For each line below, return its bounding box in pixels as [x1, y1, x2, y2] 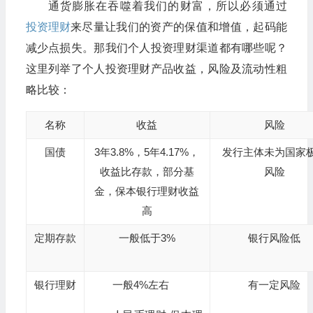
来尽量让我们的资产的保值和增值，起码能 [70, 20, 287, 33]
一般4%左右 [112, 278, 169, 291]
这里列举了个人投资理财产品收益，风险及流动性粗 [25, 62, 287, 75]
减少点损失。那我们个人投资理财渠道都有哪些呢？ [25, 41, 287, 54]
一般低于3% [118, 231, 175, 244]
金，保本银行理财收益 [94, 184, 200, 197]
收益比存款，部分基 [99, 165, 194, 177]
